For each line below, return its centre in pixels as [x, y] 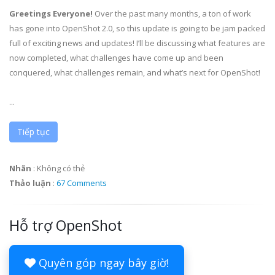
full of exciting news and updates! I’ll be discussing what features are [137, 43]
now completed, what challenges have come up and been [116, 58]
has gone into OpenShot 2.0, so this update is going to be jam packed [137, 28]
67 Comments [82, 183]
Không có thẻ [61, 168]
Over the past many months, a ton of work [172, 14]
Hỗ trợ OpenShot [66, 225]
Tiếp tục [33, 132]
